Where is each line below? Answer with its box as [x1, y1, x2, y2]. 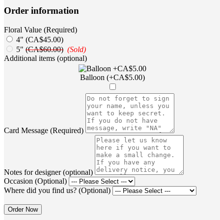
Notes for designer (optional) [4, 168, 93, 177]
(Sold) [67, 45, 86, 54]
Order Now [8, 206, 38, 214]
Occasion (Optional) [4, 177, 67, 186]
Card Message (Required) [4, 126, 83, 135]
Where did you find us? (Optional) [4, 186, 110, 195]
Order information [4, 5, 79, 16]
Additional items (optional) [4, 54, 87, 63]
